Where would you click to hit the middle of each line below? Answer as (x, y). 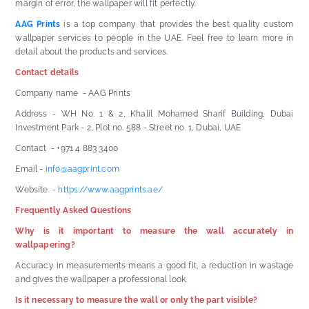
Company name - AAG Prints (74, 93)
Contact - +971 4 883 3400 (67, 148)
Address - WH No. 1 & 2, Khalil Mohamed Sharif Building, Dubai (154, 113)
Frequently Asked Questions (74, 210)
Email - (30, 169)
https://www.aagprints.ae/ (110, 189)
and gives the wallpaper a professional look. (102, 279)
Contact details (48, 72)
